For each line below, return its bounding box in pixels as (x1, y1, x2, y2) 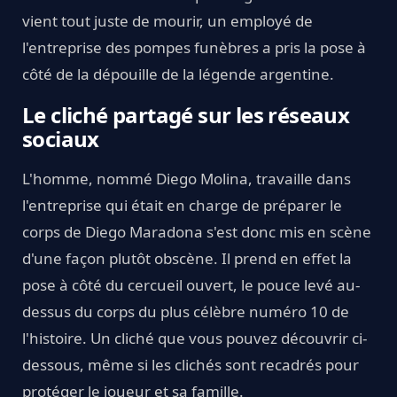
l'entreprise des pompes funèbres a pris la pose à (22, 37, 366, 58)
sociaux (22, 124, 99, 154)
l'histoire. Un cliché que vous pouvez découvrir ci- (22, 328, 367, 349)
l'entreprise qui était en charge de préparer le (22, 195, 342, 216)
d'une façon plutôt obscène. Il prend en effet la (22, 248, 352, 269)
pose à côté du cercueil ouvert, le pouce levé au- (22, 275, 360, 296)
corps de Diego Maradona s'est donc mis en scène (22, 222, 371, 243)
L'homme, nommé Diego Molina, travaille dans (22, 168, 351, 190)
